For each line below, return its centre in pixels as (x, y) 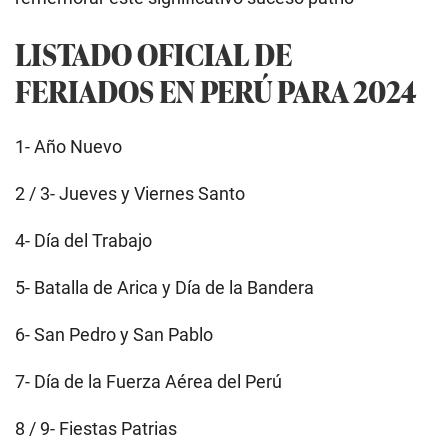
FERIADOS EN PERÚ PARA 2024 (216, 91)
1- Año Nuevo (68, 147)
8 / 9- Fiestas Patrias (96, 429)
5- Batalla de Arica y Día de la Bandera (164, 288)
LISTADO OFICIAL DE (153, 54)
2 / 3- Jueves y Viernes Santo (130, 194)
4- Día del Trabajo (83, 241)
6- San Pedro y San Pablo (114, 335)
